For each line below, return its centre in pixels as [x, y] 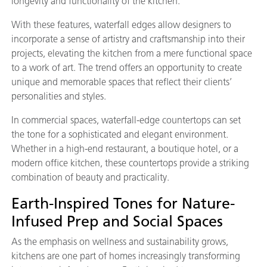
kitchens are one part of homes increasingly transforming [126, 256]
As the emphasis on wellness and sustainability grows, [120, 241]
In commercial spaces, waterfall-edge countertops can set [126, 120]
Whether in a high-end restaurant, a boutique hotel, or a [125, 148]
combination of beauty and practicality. [91, 177]
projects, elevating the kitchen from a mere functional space [132, 53]
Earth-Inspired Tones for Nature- [123, 203]
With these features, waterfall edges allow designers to [121, 24]
